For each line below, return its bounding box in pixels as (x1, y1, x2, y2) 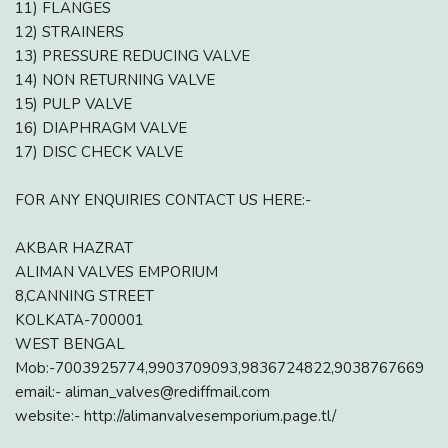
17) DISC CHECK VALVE (15, 141, 183, 162)
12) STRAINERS (15, 21, 124, 42)
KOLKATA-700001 (15, 309, 144, 330)
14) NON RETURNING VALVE (15, 69, 215, 90)
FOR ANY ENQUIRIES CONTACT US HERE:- (15, 189, 311, 210)
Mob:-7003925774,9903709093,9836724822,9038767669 (15, 357, 424, 378)
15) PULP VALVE (15, 93, 132, 114)
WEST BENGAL (15, 333, 125, 354)
